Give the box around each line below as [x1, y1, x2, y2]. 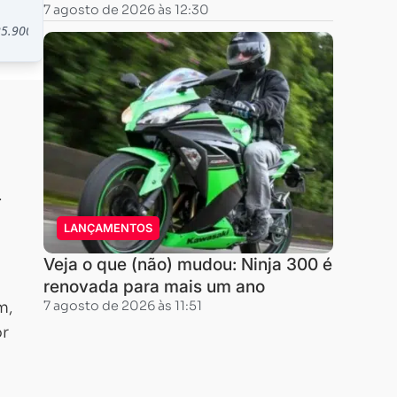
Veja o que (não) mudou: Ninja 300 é [43, 253, 332, 275]
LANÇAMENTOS [63, 222, 152, 235]
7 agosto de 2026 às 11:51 [43, 298, 202, 314]
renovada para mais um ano [43, 276, 265, 297]
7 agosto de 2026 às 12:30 [43, 2, 209, 18]
